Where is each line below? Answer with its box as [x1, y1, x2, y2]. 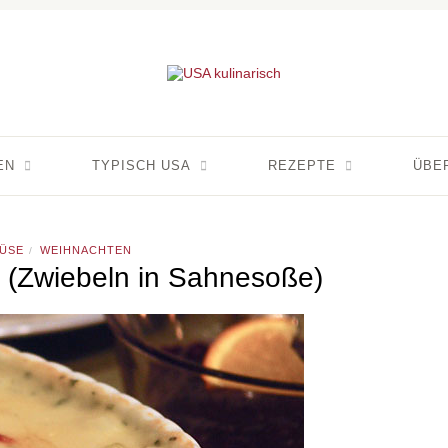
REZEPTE [268, 158, 336, 173]
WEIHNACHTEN [40, 244, 132, 256]
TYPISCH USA [92, 158, 191, 173]
